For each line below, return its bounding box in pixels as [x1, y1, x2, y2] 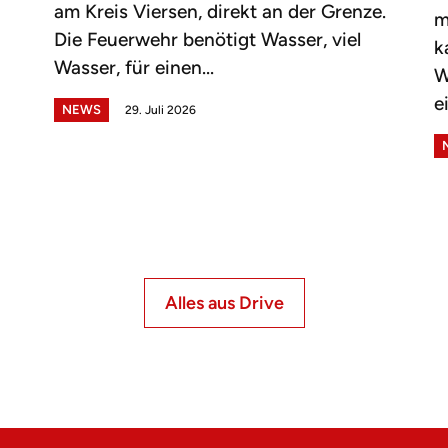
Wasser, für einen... [53, 56, 214, 80]
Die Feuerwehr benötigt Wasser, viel [53, 28, 361, 52]
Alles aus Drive [164, 292, 284, 315]
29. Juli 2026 [124, 103, 196, 118]
